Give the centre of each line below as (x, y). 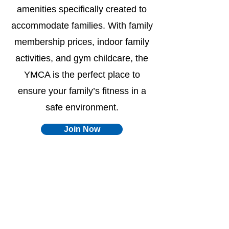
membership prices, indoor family (82, 42)
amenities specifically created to (82, 9)
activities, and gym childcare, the (82, 58)
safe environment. (82, 107)
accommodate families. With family (82, 26)
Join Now (82, 129)
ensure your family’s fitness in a (82, 91)
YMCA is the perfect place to (82, 75)
